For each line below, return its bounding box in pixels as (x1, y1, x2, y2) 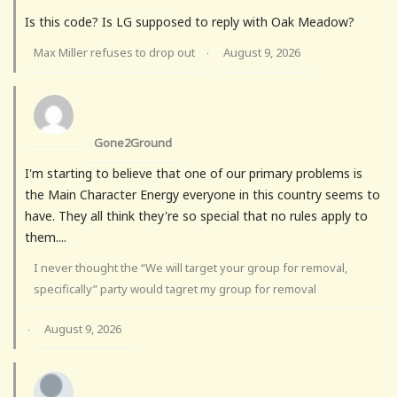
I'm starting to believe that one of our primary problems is (25, 164, 362, 182)
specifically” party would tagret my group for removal (34, 280, 316, 297)
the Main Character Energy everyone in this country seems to (25, 185, 380, 203)
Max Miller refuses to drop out (34, 43, 195, 60)
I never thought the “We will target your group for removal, (34, 259, 347, 276)
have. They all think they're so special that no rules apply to (25, 206, 368, 224)
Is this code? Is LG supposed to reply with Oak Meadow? (25, 12, 354, 30)
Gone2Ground (94, 134, 172, 151)
